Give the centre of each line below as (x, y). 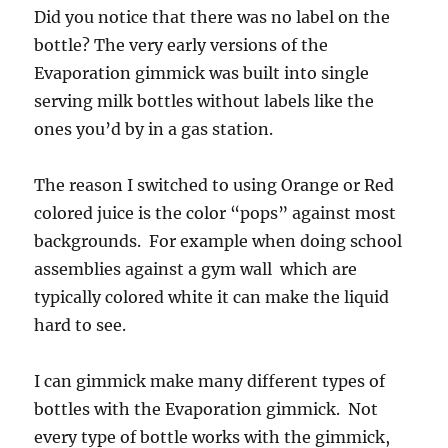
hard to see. (80, 325)
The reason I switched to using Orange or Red (214, 185)
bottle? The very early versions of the (181, 45)
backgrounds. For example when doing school (218, 241)
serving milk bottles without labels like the (204, 101)
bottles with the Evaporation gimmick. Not (206, 409)
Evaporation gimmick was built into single (202, 73)
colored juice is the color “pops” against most (215, 213)
